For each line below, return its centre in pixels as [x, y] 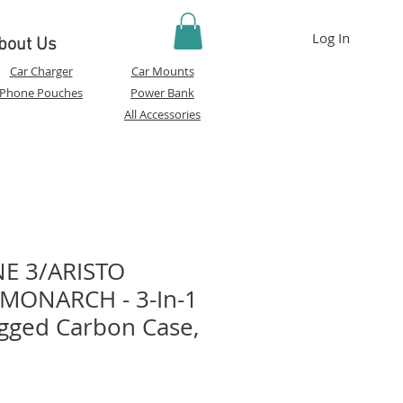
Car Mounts [162, 71]
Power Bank [162, 92]
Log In [331, 37]
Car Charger [41, 71]
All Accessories [162, 114]
